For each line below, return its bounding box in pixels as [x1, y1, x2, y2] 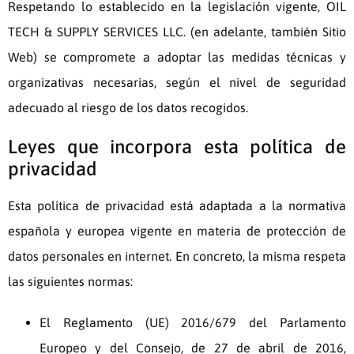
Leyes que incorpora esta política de [8, 136, 346, 158]
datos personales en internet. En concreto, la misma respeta [8, 249, 346, 264]
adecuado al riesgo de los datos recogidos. [8, 100, 251, 115]
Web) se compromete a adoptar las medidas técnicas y [8, 50, 346, 65]
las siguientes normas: [8, 274, 133, 289]
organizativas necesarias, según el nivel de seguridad [8, 75, 346, 90]
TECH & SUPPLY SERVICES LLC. [8, 24, 186, 40]
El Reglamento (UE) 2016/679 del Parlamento [40, 315, 346, 330]
